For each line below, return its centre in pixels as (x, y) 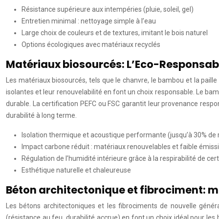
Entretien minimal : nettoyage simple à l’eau (89, 21)
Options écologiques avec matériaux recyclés (91, 44)
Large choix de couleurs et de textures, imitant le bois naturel (115, 33)
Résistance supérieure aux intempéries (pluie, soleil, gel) (108, 9)
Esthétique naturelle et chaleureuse (76, 170)
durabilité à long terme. (41, 115)
